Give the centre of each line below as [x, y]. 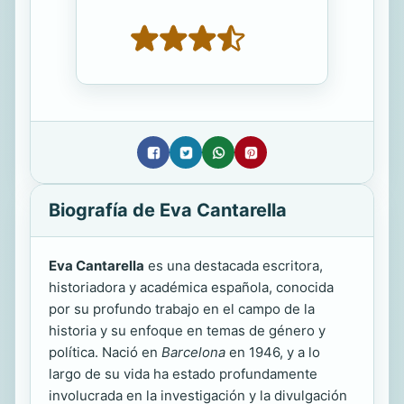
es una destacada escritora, [234, 266]
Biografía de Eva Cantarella [168, 211]
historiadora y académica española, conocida [191, 288]
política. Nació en [105, 353]
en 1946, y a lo [273, 353]
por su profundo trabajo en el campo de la [182, 309]
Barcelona [193, 353]
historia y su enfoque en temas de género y [187, 331]
